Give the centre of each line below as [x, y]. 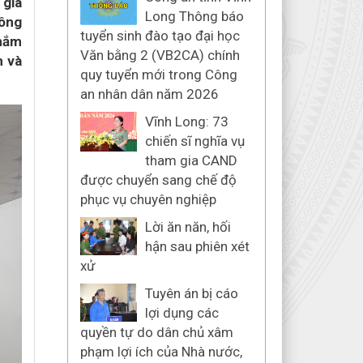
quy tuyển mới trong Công [158, 75]
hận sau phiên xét [197, 246]
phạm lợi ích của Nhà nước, [161, 352]
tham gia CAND [191, 160]
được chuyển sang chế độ [158, 180]
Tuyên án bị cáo [191, 293]
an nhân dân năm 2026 [149, 94]
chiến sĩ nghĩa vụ [194, 141]
